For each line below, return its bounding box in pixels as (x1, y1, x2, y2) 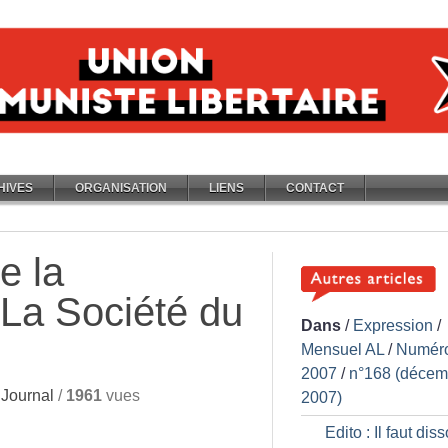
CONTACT (286, 181, 344, 195)
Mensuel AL (301, 341, 384, 358)
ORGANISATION (75, 181, 167, 195)
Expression (353, 317, 433, 334)
